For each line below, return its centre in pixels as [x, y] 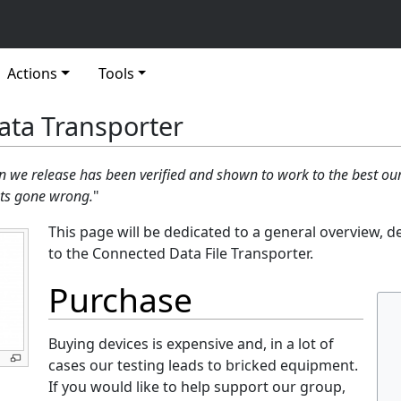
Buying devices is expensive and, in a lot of [192, 343]
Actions [32, 73]
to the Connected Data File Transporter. [181, 254]
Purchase [121, 300]
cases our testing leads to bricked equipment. [204, 365]
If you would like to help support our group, [197, 386]
